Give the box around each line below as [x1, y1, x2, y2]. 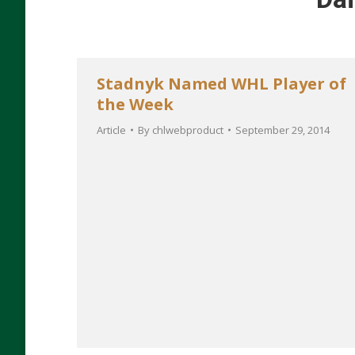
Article [97, 123, 126, 137]
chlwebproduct [152, 123, 223, 137]
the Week [97, 94, 174, 115]
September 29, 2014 [235, 123, 330, 137]
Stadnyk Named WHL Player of [97, 73, 346, 94]
